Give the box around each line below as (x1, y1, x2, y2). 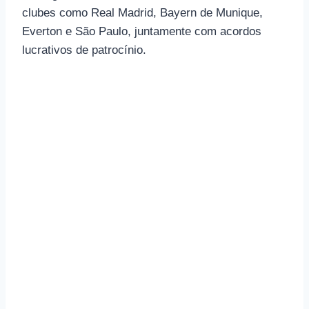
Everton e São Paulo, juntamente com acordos (22, 24, 261, 38)
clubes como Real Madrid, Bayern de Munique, (22, 6, 263, 19)
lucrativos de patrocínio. (22, 43, 146, 57)
